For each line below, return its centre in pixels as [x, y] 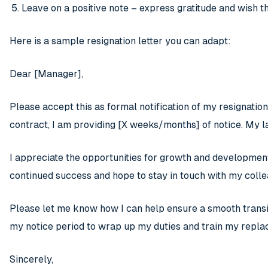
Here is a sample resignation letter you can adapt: [120, 41]
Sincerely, [31, 260]
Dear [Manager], [46, 74]
